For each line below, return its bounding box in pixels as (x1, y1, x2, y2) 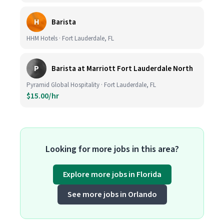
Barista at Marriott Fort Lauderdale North (51, 63, 193, 74)
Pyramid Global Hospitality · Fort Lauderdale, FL (26, 80, 156, 89)
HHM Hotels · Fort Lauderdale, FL (26, 34, 114, 43)
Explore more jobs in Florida (62, 169, 161, 180)
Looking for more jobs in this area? (45, 143, 179, 155)
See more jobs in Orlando (67, 189, 157, 200)
